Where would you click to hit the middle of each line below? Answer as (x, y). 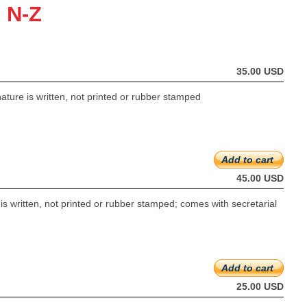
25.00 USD (260, 286)
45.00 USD (260, 178)
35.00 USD (260, 71)
